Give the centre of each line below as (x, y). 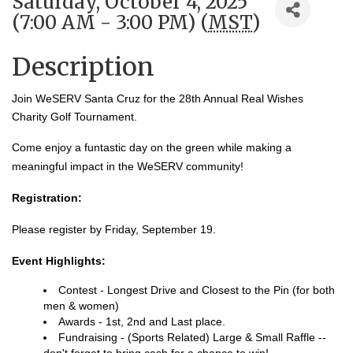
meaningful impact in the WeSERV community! (128, 167)
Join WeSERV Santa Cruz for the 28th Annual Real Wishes (158, 99)
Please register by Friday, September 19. (114, 230)
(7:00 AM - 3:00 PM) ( (110, 23)
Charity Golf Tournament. (78, 117)
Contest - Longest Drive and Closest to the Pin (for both (197, 290)
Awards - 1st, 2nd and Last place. (142, 322)
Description (83, 67)
